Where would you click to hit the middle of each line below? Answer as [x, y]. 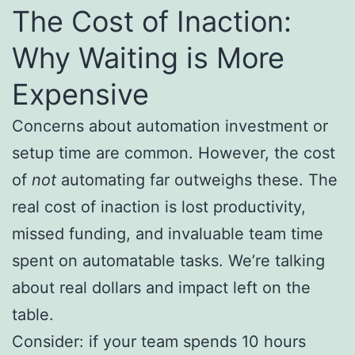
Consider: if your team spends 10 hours [159, 342]
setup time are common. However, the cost [174, 153]
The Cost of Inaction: [152, 22]
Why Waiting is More [148, 58]
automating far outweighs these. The [197, 180]
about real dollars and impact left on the [161, 288]
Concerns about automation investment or [170, 126]
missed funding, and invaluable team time [168, 234]
